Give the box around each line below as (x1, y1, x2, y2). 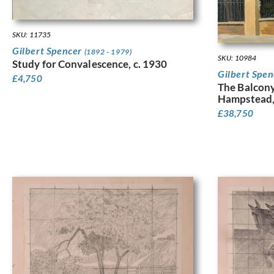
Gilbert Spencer (12, 44, 84, 56)
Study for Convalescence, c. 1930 (12, 57, 168, 70)
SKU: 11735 (12, 29, 51, 39)
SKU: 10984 (218, 53, 256, 63)
